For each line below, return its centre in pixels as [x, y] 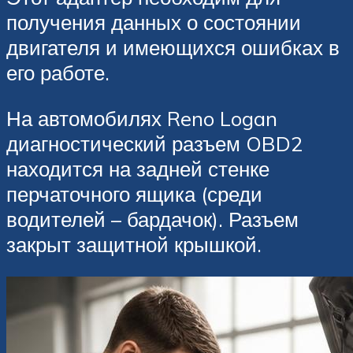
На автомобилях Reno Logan [142, 118]
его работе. [58, 73]
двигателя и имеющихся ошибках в [173, 48]
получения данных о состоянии [154, 22]
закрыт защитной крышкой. [134, 244]
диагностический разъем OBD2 [154, 143]
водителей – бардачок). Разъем [152, 219]
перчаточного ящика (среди [134, 193]
